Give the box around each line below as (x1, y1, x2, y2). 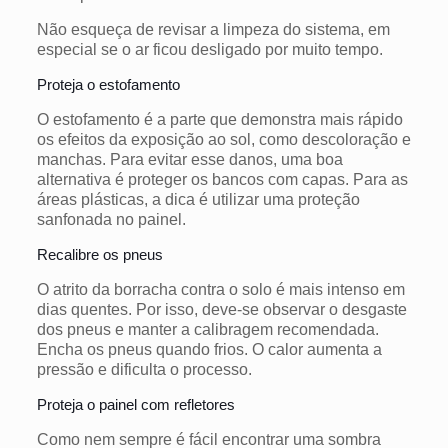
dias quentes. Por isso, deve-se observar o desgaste (36, 300, 407, 318)
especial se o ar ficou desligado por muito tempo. (36, 40, 383, 58)
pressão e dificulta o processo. (36, 360, 252, 378)
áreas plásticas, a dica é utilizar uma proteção (36, 190, 360, 208)
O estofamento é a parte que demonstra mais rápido (36, 110, 403, 128)
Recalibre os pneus (36, 245, 163, 263)
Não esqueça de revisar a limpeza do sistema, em (36, 20, 390, 38)
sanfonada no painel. (36, 210, 186, 228)
